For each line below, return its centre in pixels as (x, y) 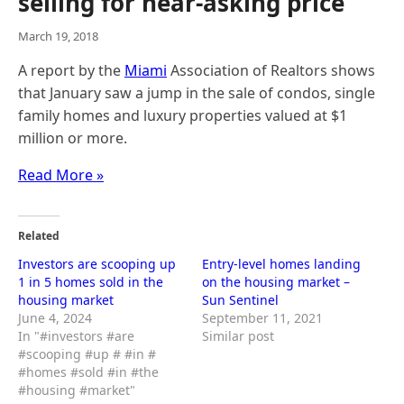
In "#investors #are (76, 336)
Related (39, 236)
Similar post (238, 336)
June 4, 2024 (55, 318)
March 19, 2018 (58, 36)
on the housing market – (276, 282)
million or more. (73, 138)
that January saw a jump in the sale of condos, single (197, 93)
